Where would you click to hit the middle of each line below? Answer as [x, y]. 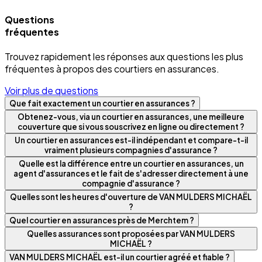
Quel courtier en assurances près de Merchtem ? [102, 220]
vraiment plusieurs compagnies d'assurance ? [131, 150]
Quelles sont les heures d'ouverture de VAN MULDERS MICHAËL [131, 197]
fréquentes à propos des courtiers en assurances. [112, 69]
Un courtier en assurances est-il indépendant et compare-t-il [131, 140]
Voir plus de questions [51, 91]
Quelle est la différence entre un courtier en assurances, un [131, 164]
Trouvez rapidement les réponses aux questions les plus [124, 57]
